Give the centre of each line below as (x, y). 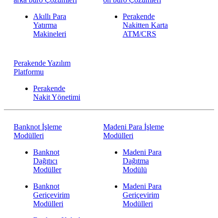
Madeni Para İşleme (133, 127)
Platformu (29, 72)
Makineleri (50, 34)
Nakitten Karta (145, 25)
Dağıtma (136, 161)
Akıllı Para (50, 16)
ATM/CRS (139, 34)
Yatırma (45, 25)
